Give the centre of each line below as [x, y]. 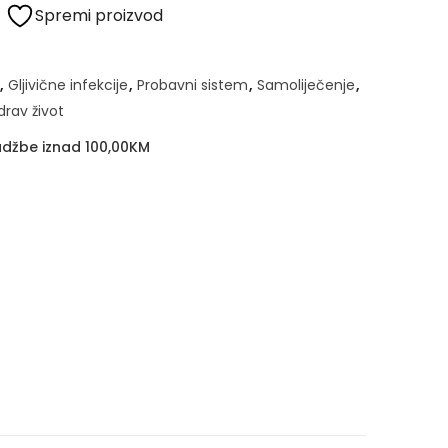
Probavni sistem [192, 84]
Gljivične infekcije [68, 84]
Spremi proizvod [99, 15]
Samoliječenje [306, 84]
